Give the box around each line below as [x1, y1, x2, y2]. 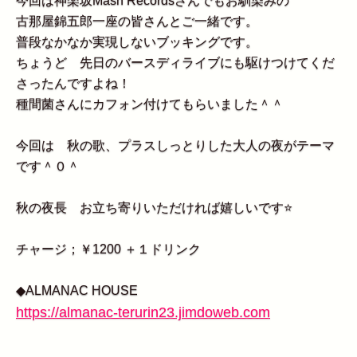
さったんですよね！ [16, 76, 131, 91]
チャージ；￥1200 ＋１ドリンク [16, 242, 201, 257]
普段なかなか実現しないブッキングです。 [16, 35, 258, 49]
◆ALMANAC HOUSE [16, 284, 138, 298]
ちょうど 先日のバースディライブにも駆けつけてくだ [16, 56, 335, 70]
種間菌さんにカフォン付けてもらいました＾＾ [16, 97, 284, 112]
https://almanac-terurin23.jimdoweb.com [16, 304, 270, 321]
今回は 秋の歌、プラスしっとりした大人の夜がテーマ [16, 139, 335, 153]
